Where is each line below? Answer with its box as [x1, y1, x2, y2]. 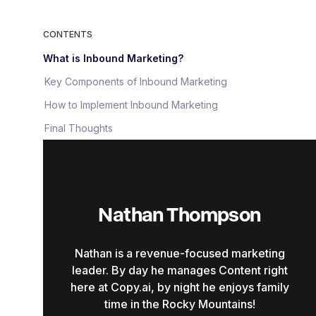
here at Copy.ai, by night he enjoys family [70, 280, 289, 294]
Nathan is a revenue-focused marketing [74, 246, 285, 260]
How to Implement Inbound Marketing [44, 99, 218, 111]
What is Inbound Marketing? [42, 52, 183, 64]
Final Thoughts [44, 122, 113, 134]
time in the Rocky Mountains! [104, 297, 255, 311]
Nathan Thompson [98, 202, 261, 225]
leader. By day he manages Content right [71, 263, 288, 277]
